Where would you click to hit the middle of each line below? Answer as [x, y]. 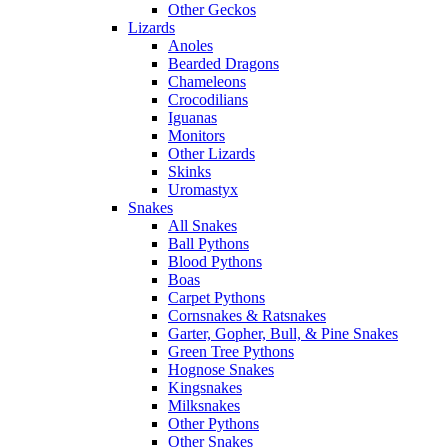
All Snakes [202, 226]
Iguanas [192, 118]
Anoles [190, 46]
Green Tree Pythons [231, 352]
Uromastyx [203, 190]
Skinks [189, 172]
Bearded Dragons [223, 64]
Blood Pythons [215, 262]
